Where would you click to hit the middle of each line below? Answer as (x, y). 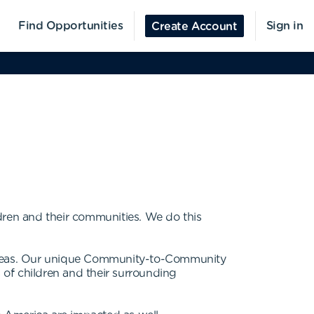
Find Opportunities (71, 26)
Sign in (284, 26)
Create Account (194, 27)
